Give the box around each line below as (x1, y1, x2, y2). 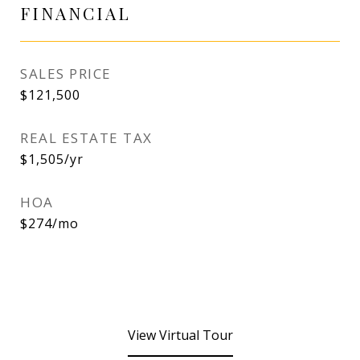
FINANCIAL (20, 2, 131, 24)
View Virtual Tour (127, 326, 233, 344)
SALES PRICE (20, 64, 112, 83)
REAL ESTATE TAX (20, 129, 153, 147)
